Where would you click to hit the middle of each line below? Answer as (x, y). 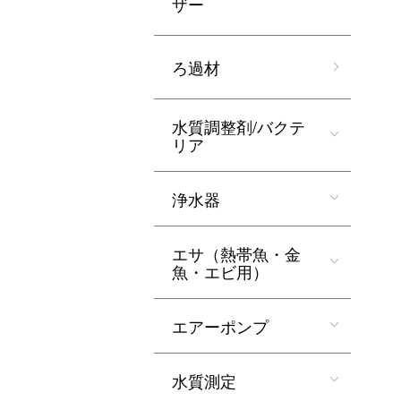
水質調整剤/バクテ (239, 126)
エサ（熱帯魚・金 (236, 253)
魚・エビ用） (220, 271)
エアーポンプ (220, 326)
